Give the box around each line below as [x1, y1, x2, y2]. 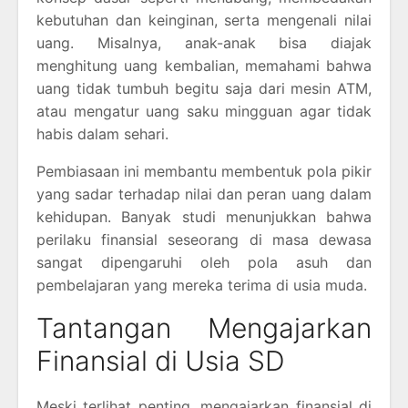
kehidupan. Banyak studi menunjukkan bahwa [36, 207, 372, 226]
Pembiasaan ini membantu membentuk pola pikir [36, 161, 372, 180]
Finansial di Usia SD [36, 343, 285, 377]
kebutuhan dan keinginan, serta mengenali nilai [36, 10, 372, 29]
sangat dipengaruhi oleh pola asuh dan [36, 252, 372, 271]
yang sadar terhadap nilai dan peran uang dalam [36, 184, 372, 203]
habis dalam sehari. [36, 124, 168, 143]
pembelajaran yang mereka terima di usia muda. [36, 275, 367, 294]
